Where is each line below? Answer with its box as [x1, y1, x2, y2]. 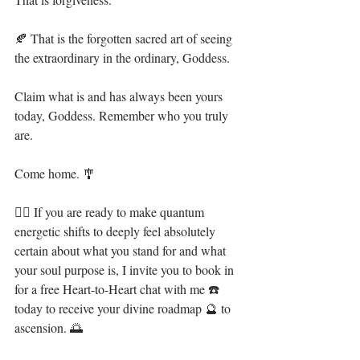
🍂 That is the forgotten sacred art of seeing [14, 30, 235, 47]
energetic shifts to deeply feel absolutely [14, 223, 219, 239]
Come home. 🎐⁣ [14, 165, 96, 182]
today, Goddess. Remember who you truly [14, 107, 231, 124]
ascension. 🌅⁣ [14, 319, 83, 336]
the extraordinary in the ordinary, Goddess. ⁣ [14, 49, 233, 66]
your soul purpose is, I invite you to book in [14, 261, 237, 278]
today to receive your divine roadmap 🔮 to [14, 300, 234, 317]
